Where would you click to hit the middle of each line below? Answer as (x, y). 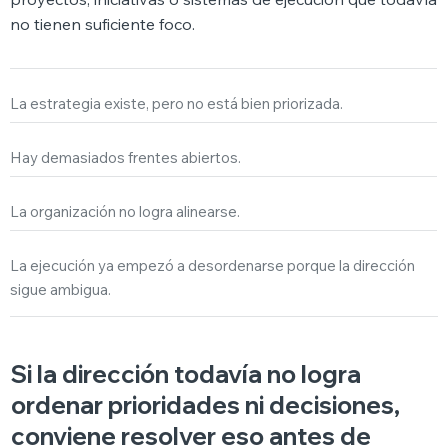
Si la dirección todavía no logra (185, 373)
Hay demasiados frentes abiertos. (126, 158)
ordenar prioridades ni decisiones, (205, 404)
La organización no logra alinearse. (125, 212)
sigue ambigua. (61, 290)
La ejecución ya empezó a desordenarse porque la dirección (213, 266)
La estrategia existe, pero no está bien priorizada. (177, 104)
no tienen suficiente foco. (103, 24)
